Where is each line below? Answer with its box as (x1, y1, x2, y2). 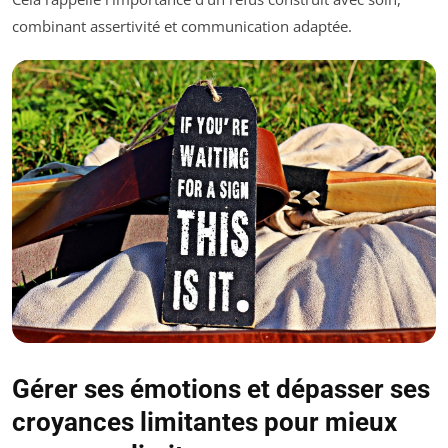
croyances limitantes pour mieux (12, 406, 397, 437)
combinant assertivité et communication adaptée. (12, 16, 352, 36)
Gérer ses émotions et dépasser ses (12, 373, 430, 404)
